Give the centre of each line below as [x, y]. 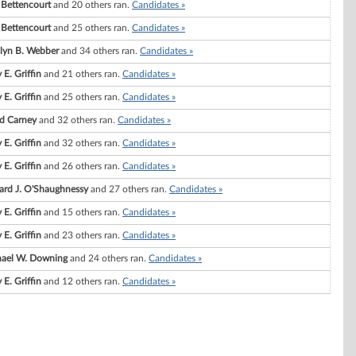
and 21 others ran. [82, 74]
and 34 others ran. [99, 51]
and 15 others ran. [82, 213]
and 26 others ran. [82, 166]
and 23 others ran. [82, 236]
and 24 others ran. [108, 259]
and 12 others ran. [82, 282]
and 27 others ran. [129, 190]
